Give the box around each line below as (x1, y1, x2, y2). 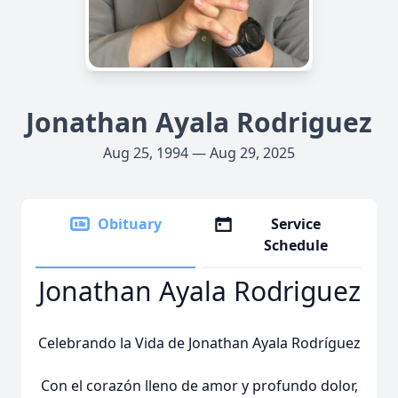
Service (271, 214, 322, 234)
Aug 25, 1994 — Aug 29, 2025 (103, 143, 295, 163)
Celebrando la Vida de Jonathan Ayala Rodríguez (37, 333, 361, 353)
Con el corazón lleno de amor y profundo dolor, (40, 376, 358, 395)
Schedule (264, 235, 329, 255)
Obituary (98, 214, 162, 234)
